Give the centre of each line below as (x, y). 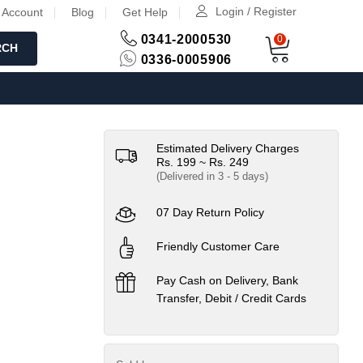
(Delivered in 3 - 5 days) (212, 176)
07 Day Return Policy (210, 212)
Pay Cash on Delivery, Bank (227, 280)
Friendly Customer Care (218, 246)
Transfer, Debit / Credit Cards (231, 298)
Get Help (145, 13)
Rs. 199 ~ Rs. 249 (203, 162)
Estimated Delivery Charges (228, 148)
